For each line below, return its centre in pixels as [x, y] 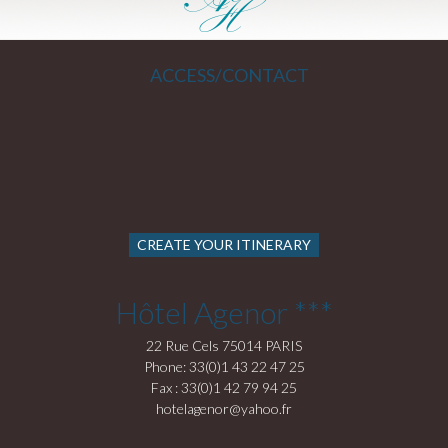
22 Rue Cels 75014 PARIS [224, 345]
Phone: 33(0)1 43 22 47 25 [224, 366]
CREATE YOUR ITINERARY [223, 244]
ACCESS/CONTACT [230, 75]
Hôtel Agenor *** [224, 312]
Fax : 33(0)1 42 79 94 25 [224, 387]
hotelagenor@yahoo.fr [224, 408]
